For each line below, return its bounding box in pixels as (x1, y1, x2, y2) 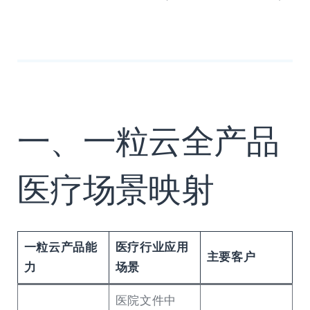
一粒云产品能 (24, 241, 98, 255)
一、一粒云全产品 (17, 123, 280, 161)
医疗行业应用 (115, 241, 189, 255)
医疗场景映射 (17, 172, 214, 209)
